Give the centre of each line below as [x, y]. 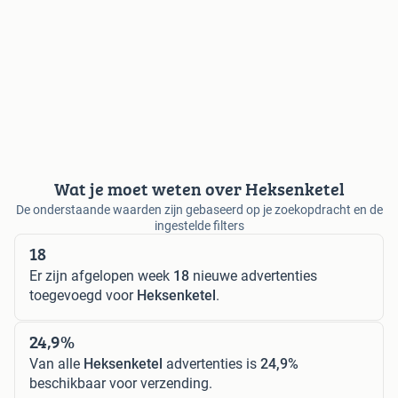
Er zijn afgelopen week [101, 275]
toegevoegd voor [83, 295]
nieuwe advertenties [253, 275]
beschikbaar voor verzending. [121, 383]
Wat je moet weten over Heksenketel [199, 188]
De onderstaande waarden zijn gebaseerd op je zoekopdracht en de [199, 209]
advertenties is [211, 363]
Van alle [56, 363]
